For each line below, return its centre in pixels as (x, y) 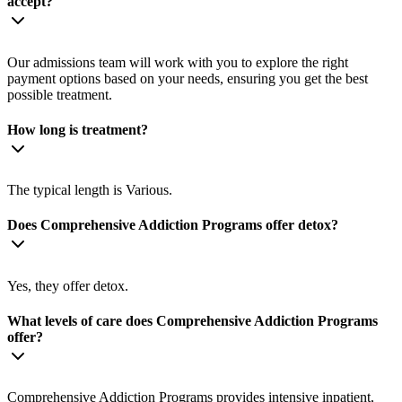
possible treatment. (60, 94)
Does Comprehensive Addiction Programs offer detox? (173, 225)
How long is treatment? (78, 129)
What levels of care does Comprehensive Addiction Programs (192, 320)
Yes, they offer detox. (68, 285)
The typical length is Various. (90, 190)
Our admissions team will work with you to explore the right (178, 62)
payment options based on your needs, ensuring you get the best (188, 78)
